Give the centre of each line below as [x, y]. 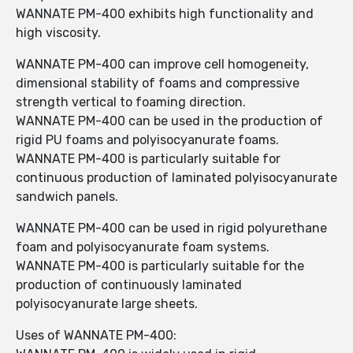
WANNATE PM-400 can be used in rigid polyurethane [171, 229]
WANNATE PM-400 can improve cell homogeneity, [162, 65]
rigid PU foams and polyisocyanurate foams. [147, 140]
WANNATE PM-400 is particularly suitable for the [160, 266]
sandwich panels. [67, 197]
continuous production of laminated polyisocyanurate [176, 178]
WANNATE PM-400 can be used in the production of [169, 121]
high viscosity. [58, 33]
